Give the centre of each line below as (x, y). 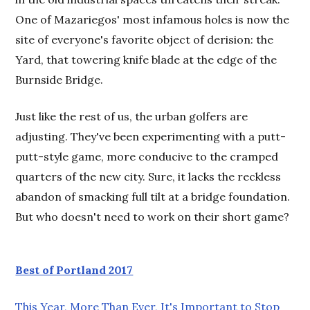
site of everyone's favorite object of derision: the (145, 39)
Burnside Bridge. (60, 79)
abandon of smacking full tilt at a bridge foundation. (153, 196)
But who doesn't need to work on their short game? (153, 216)
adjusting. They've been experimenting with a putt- (151, 136)
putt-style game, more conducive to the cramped (147, 156)
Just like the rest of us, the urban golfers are (132, 116)
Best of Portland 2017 (74, 270)
